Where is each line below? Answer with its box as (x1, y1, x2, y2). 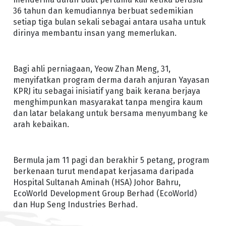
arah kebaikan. (13, 119, 69, 129)
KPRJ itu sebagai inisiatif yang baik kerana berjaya (13, 86, 200, 96)
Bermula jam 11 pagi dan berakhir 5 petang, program (13, 155, 209, 165)
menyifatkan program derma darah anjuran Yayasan (13, 75, 209, 85)
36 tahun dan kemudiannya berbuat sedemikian (13, 6, 193, 16)
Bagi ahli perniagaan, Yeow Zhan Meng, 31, (13, 64, 171, 74)
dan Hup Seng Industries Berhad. (13, 200, 138, 210)
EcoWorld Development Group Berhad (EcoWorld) (13, 189, 197, 199)
